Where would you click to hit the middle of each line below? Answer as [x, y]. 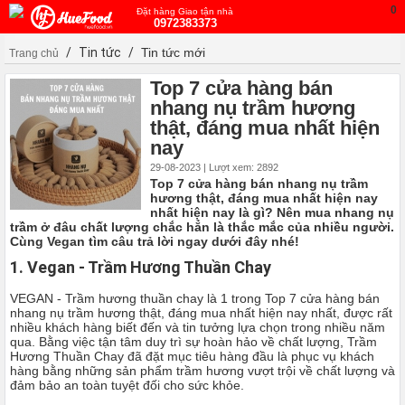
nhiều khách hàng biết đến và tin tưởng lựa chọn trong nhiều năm [198, 327]
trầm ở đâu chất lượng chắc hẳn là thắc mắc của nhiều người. [202, 227]
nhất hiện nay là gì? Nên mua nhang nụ [272, 212]
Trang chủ [34, 53]
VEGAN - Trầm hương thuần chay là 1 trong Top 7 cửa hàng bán [195, 298]
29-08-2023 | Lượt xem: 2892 [214, 167]
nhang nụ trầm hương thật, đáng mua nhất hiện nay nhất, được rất [201, 313]
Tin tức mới [173, 52]
